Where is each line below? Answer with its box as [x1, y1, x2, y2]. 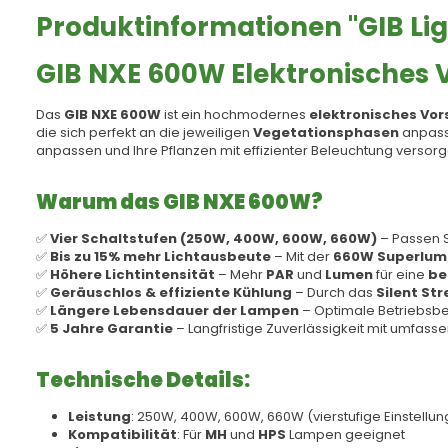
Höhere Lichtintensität [50, 265, 215, 284]
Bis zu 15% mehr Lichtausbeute [50, 247, 271, 266]
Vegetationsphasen [253, 123, 399, 142]
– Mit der [271, 247, 333, 266]
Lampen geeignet [286, 425, 405, 444]
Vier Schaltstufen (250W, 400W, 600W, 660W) [50, 229, 377, 248]
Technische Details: [36, 366, 250, 394]
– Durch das [292, 283, 376, 302]
